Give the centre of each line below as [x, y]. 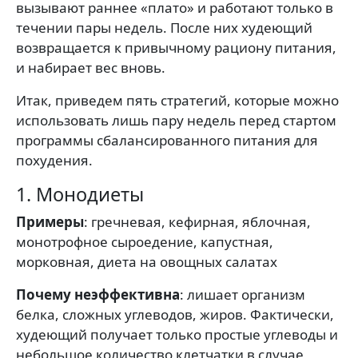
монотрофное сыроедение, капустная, [145, 242]
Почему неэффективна [98, 295]
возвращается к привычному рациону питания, [176, 48]
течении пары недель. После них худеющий [164, 28]
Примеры [50, 222]
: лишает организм [243, 295]
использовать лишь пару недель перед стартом [176, 121]
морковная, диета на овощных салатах [147, 262]
